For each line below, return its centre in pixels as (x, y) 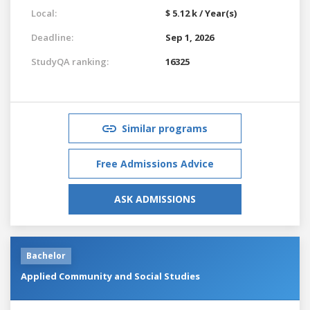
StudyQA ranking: (70, 61)
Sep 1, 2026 (190, 37)
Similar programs (165, 128)
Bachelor (46, 255)
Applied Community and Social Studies (110, 276)
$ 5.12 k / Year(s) (201, 13)
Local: (44, 13)
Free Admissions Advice (155, 163)
